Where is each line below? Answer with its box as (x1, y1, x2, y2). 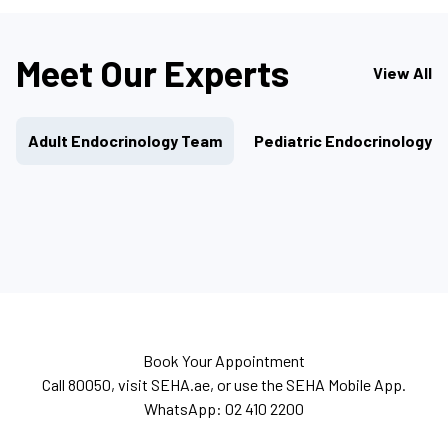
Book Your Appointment (143, 351, 305, 371)
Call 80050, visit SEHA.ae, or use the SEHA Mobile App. (42, 375, 406, 395)
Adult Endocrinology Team (28, 131, 222, 151)
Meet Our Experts (16, 51, 289, 95)
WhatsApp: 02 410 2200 (144, 399, 304, 419)
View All (373, 63, 432, 83)
